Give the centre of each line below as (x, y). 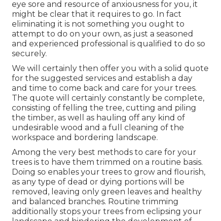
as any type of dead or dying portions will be (98, 182)
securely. (29, 54)
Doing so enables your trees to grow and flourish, (109, 172)
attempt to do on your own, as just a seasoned (103, 34)
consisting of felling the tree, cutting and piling (104, 108)
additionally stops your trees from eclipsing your (107, 212)
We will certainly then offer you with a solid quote (110, 69)
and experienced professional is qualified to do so (109, 44)
